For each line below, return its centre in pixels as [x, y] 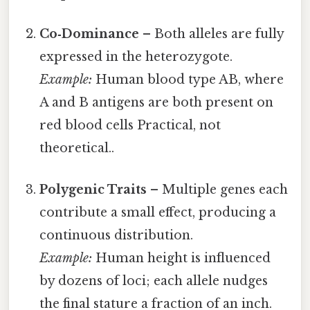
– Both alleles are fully [212, 34]
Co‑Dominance [90, 34]
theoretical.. [77, 148]
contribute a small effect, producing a [158, 212]
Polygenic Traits [93, 189]
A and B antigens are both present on [157, 103]
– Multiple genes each [218, 189]
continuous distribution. [117, 235]
